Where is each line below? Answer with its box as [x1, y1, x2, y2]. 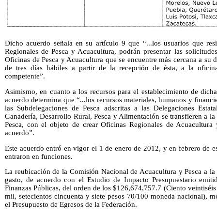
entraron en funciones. [5, 152, 73, 160]
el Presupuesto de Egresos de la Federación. [5, 201, 137, 209]
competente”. [5, 72, 45, 80]
